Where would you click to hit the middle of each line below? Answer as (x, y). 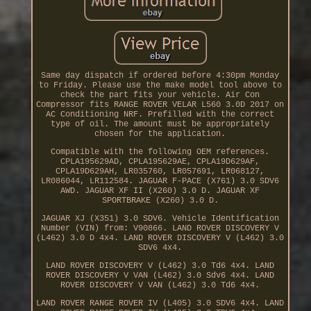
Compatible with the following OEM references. (160, 152)
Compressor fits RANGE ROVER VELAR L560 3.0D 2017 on (160, 105)
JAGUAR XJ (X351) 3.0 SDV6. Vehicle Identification (160, 219)
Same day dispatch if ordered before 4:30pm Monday (160, 76)
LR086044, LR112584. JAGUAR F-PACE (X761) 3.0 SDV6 (160, 182)
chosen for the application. (160, 134)
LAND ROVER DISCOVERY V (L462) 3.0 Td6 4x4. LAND (160, 266)
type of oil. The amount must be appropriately (160, 125)
